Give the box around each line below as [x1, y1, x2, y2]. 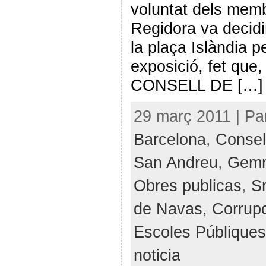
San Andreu [133, 153, 218, 172]
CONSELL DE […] [130, 75, 263, 94]
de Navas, [133, 199, 212, 218]
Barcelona [133, 129, 206, 148]
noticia [133, 245, 180, 264]
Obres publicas [133, 176, 242, 195]
